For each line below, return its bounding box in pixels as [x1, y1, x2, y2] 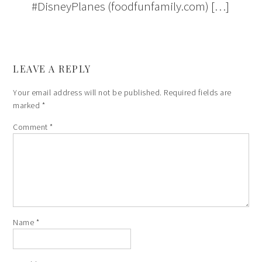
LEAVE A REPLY [13, 63, 91, 75]
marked [13, 100, 42, 111]
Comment [13, 122, 50, 133]
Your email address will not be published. [13, 87, 162, 98]
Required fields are [164, 87, 232, 98]
